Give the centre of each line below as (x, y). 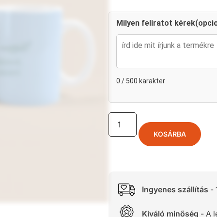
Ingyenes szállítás (175, 189)
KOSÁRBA (170, 134)
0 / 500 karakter (141, 81)
